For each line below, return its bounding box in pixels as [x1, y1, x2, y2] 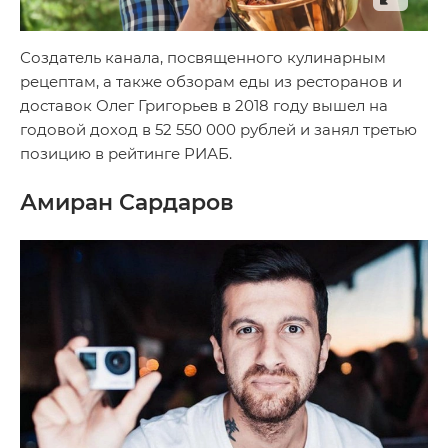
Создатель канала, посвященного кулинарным [20, 47, 386, 67]
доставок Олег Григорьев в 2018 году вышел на [20, 95, 388, 115]
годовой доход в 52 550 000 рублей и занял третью [20, 119, 417, 139]
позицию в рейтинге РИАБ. [20, 143, 232, 163]
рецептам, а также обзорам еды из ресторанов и [20, 71, 402, 91]
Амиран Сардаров [20, 188, 234, 216]
